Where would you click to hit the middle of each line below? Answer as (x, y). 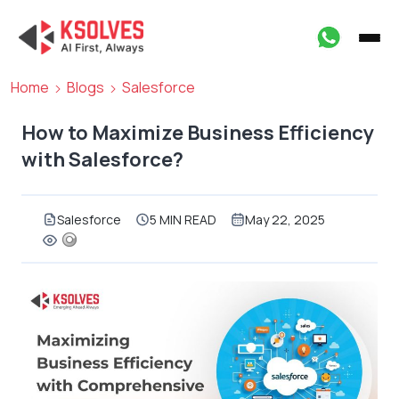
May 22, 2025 (285, 220)
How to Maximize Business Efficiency (198, 133)
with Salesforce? (102, 159)
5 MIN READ (183, 220)
